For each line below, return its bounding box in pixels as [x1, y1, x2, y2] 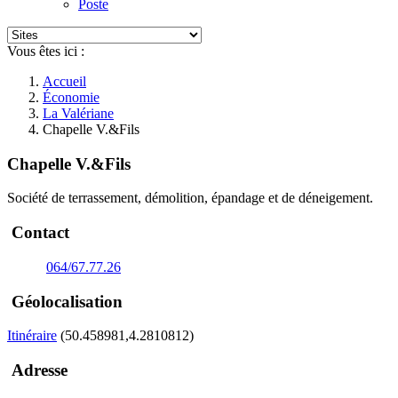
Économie [43, 90, 99, 105]
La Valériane [43, 106, 114, 121]
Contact [7, 223, 69, 243]
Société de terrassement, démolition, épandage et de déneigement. [7, 190, 373, 206]
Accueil [43, 74, 86, 89]
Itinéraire [7, 328, 57, 344]
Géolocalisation [7, 291, 123, 311]
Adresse [7, 361, 68, 380]
